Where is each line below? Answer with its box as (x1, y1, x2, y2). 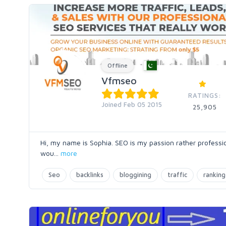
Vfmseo (101, 75, 137, 86)
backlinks (76, 171, 103, 179)
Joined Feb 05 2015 (101, 100, 162, 108)
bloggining (120, 171, 151, 179)
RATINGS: (188, 91, 221, 99)
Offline (107, 62, 128, 69)
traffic (167, 171, 187, 179)
